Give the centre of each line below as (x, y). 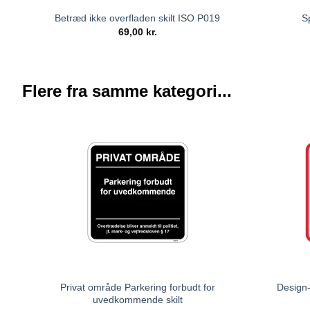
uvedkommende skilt (137, 300)
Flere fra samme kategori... (127, 91)
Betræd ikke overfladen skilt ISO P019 (138, 18)
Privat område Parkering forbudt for (137, 288)
